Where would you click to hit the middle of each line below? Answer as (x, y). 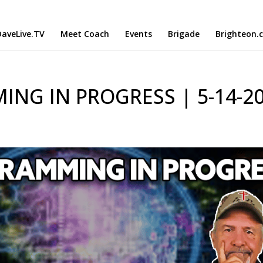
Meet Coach (85, 34)
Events (139, 34)
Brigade (184, 34)
